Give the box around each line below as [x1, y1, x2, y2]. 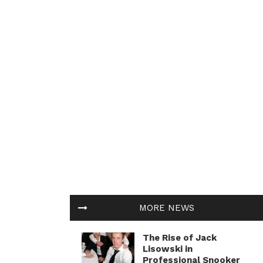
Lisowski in [143, 244, 193, 254]
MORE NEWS [139, 203, 194, 213]
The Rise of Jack [143, 232, 217, 243]
